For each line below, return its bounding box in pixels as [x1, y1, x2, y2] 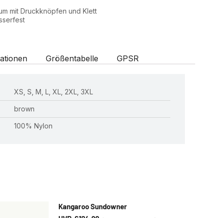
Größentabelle [45, 54, 98, 63]
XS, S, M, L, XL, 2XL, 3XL [14, 88, 93, 96]
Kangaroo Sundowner [58, 202, 127, 211]
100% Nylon [14, 122, 53, 130]
